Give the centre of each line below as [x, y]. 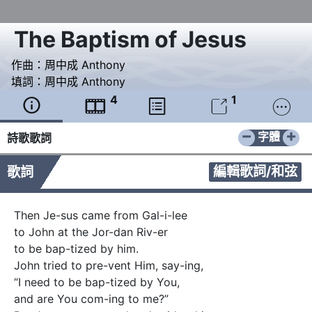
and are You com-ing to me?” [91, 299]
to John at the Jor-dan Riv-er [93, 232]
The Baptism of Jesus [130, 40]
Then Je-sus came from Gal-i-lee [101, 216]
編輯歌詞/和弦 [255, 172]
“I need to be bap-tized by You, [97, 282]
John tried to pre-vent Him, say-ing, [109, 266]
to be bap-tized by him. [76, 249]
